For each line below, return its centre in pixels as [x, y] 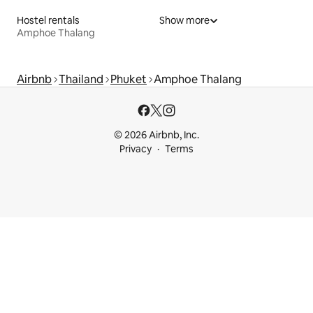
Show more [184, 20]
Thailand [81, 79]
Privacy [136, 149]
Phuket [129, 79]
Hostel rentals [48, 20]
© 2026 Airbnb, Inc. [156, 135]
